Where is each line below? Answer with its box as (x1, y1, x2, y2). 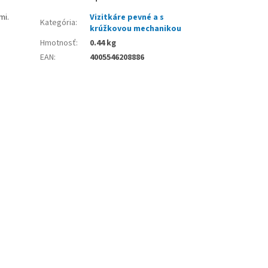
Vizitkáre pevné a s (90, 11, 165, 23)
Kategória (40, 16, 76, 29)
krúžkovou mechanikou (90, 22, 182, 35)
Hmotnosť (40, 36, 77, 49)
